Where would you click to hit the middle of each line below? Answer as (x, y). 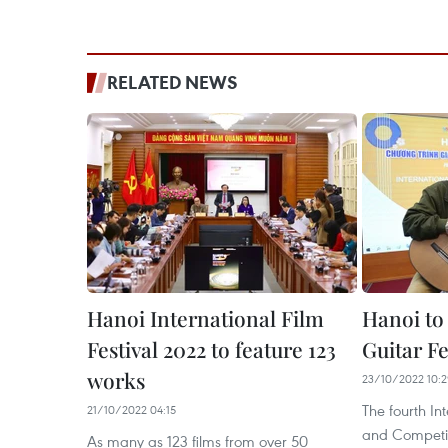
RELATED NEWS (172, 82)
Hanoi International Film (205, 318)
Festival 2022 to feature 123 (211, 349)
